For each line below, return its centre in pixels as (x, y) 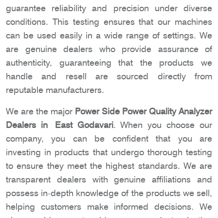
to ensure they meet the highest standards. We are (109, 166)
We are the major (40, 111)
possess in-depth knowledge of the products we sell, (109, 193)
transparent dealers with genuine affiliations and (109, 180)
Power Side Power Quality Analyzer (144, 111)
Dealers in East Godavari (60, 125)
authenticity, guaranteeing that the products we (109, 63)
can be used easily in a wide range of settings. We (109, 36)
